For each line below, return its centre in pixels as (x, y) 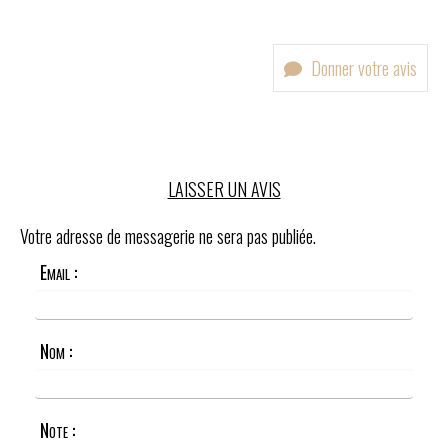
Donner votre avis (362, 67)
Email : (58, 271)
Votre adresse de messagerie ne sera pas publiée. (168, 235)
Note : (57, 429)
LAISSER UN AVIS (224, 188)
